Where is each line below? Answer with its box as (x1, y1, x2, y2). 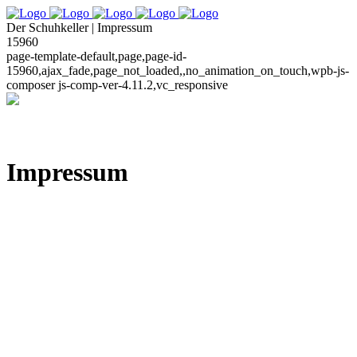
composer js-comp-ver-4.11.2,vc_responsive (6, 78, 228, 92)
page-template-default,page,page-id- (6, 49, 186, 63)
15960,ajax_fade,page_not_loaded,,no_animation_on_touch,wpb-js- (6, 64, 349, 77)
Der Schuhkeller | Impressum (6, 21, 152, 34)
